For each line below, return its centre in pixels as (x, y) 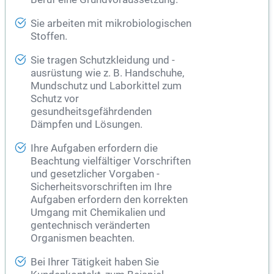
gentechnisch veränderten (90, 226)
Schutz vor (55, 99)
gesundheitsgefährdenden (91, 112)
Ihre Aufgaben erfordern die (94, 149)
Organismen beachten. (83, 239)
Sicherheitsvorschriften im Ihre (101, 187)
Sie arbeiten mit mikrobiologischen (111, 24)
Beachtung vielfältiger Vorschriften (111, 161)
